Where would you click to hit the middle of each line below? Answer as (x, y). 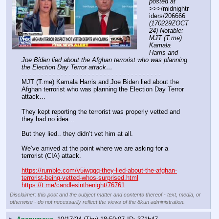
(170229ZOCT (169, 23)
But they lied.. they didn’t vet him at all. (77, 133)
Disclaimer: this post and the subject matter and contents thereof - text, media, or (105, 194)
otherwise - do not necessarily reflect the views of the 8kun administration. (97, 202)
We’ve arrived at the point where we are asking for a (95, 148)
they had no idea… (49, 119)
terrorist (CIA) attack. (51, 155)
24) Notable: (166, 31)
